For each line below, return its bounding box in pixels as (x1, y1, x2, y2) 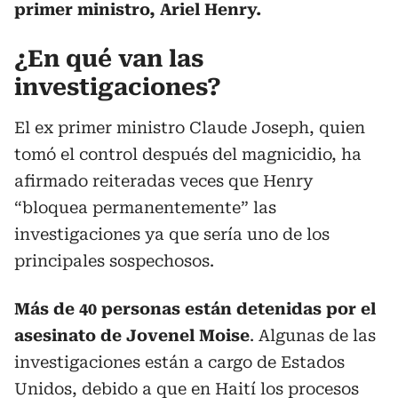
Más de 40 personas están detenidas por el (14, 298, 376, 318)
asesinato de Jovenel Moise (14, 325, 250, 345)
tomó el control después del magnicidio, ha (14, 144, 362, 163)
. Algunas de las (250, 325, 376, 345)
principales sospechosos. (14, 251, 214, 270)
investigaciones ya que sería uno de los (14, 224, 330, 243)
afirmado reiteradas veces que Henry (14, 171, 313, 190)
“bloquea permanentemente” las (14, 197, 276, 217)
